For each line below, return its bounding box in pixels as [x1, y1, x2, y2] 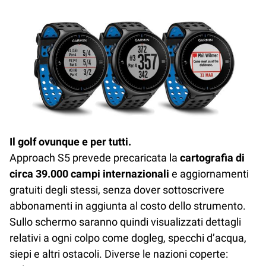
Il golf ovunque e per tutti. [9, 135, 131, 148]
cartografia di [180, 151, 245, 164]
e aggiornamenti [169, 167, 249, 180]
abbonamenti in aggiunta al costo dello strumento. [9, 199, 246, 213]
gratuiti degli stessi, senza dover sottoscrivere [9, 183, 224, 197]
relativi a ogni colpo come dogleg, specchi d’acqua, [9, 232, 246, 245]
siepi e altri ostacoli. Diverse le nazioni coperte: [9, 248, 228, 261]
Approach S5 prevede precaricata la [9, 151, 180, 164]
